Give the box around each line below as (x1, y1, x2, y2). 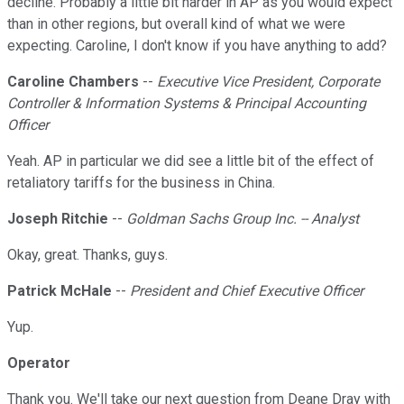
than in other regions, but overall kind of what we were (7, 15, 345, 33)
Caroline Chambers (7, 73, 139, 91)
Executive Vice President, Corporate (157, 73, 380, 91)
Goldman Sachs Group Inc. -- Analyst (126, 210, 359, 228)
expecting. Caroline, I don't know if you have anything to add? (7, 37, 387, 55)
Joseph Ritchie (7, 210, 108, 228)
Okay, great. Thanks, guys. (7, 246, 168, 264)
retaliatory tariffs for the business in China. (7, 174, 275, 192)
